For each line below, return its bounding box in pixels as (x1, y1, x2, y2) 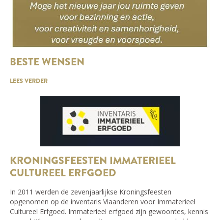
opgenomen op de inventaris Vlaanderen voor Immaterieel (10, 196, 195, 206)
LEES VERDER (10, 76, 48, 85)
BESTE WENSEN (10, 54, 84, 69)
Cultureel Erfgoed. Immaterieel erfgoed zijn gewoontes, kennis (10, 206, 208, 216)
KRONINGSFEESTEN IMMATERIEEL (10, 153, 176, 168)
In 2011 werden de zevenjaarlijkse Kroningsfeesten (10, 187, 171, 196)
